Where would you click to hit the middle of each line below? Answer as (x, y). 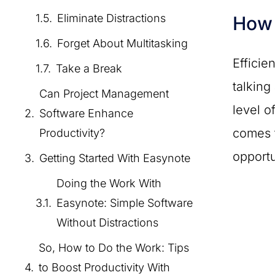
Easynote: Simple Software (125, 203)
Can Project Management (104, 94)
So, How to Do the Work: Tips (114, 248)
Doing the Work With (109, 183)
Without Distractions (107, 223)
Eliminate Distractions (111, 18)
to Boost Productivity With (104, 267)
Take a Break (89, 68)
